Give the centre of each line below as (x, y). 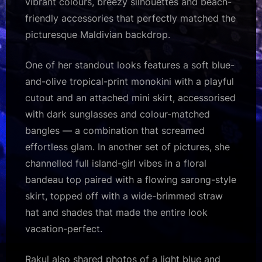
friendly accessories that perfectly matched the (130, 18)
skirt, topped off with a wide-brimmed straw (124, 196)
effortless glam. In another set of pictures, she (127, 146)
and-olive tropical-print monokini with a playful (130, 81)
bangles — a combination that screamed (115, 130)
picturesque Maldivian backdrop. (98, 34)
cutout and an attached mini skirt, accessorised (130, 97)
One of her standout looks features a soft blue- (130, 65)
